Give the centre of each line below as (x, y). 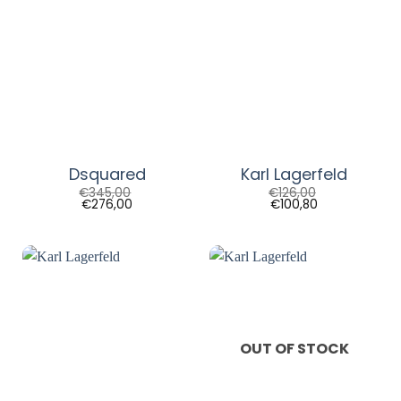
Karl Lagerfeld (294, 175)
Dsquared (107, 175)
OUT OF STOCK (294, 349)
